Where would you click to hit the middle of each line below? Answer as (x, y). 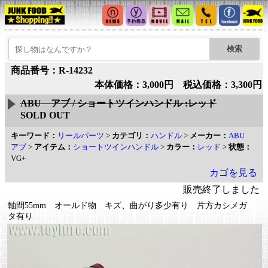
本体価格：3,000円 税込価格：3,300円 (178, 85)
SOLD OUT (45, 115)
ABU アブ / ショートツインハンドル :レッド (118, 103)
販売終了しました (221, 189)
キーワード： (34, 135)
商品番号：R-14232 (52, 70)
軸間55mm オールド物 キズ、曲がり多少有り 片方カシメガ (127, 205)
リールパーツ (81, 135)
